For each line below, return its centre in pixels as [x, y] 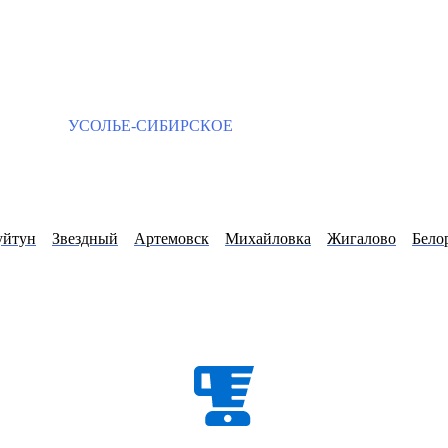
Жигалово [361, 239]
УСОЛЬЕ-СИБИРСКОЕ [148, 125]
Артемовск [171, 239]
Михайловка [268, 239]
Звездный [85, 239]
